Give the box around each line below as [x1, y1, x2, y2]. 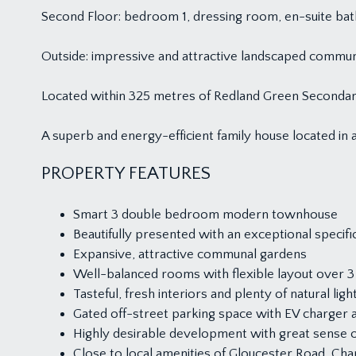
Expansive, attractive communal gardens [73, 247, 307, 261]
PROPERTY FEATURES [41, 163, 211, 184]
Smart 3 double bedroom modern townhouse [73, 207, 338, 222]
